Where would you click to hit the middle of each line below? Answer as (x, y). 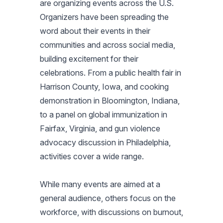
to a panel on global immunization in (104, 114)
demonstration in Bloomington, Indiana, (110, 100)
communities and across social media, (108, 45)
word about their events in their (95, 31)
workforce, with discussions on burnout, (111, 212)
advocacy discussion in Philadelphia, (105, 142)
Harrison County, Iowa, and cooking (104, 86)
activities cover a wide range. (92, 156)
